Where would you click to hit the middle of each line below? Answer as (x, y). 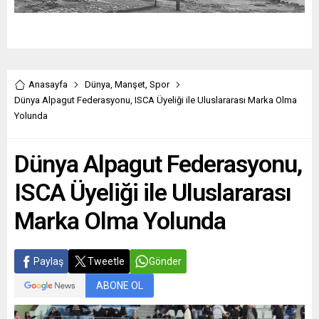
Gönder (165, 262)
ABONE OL (120, 286)
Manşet (130, 85)
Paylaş (48, 262)
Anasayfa (48, 85)
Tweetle (106, 262)
